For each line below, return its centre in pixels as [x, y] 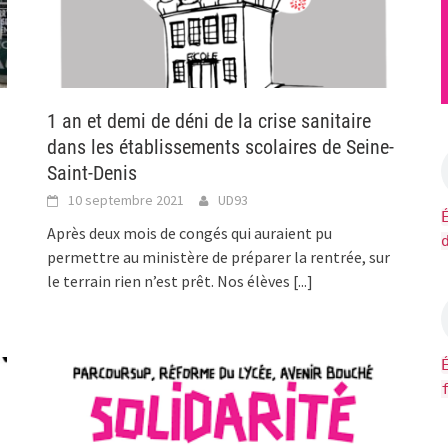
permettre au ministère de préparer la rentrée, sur [219, 257]
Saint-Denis [92, 173]
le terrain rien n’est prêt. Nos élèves [170, 281]
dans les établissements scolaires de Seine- [221, 147]
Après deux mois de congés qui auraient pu [190, 233]
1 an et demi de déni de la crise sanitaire [209, 121]
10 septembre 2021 [126, 200]
